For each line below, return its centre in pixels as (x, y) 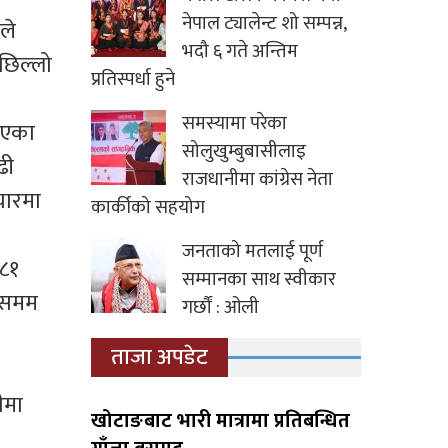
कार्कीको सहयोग (148, 208)
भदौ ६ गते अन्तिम (240, 52)
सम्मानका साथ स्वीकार (259, 280)
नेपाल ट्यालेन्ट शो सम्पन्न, (264, 24)
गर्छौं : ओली (220, 308)
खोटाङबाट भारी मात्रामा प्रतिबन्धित (220, 421)
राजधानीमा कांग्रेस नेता (257, 180)
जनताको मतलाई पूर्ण (252, 252)
